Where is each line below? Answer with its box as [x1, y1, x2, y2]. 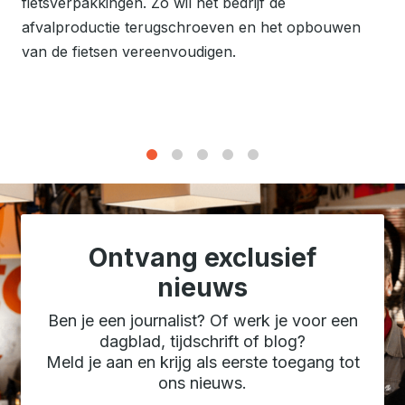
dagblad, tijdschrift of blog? [99, 331, 306, 351]
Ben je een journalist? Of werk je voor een [47, 310, 358, 330]
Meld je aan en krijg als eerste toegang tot [45, 352, 360, 372]
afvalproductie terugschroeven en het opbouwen [22, 17, 361, 36]
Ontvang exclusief [89, 241, 316, 273]
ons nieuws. [158, 372, 247, 392]
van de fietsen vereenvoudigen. [22, 42, 236, 61]
